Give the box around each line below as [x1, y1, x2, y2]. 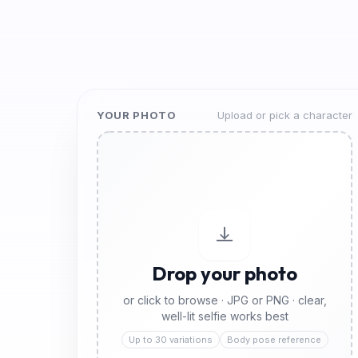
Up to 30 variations [128, 334, 213, 346]
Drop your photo [152, 261, 297, 286]
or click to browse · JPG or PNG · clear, [122, 293, 327, 308]
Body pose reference [226, 334, 321, 346]
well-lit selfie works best [161, 309, 288, 324]
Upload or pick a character [217, 109, 352, 122]
